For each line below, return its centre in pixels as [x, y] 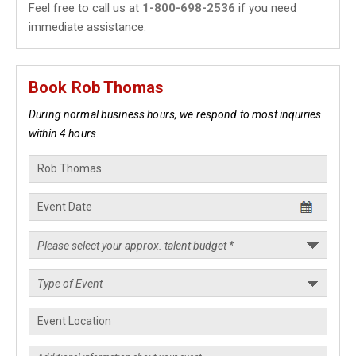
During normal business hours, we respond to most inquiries [175, 114]
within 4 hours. [64, 133]
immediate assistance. [87, 27]
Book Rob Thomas [96, 87]
